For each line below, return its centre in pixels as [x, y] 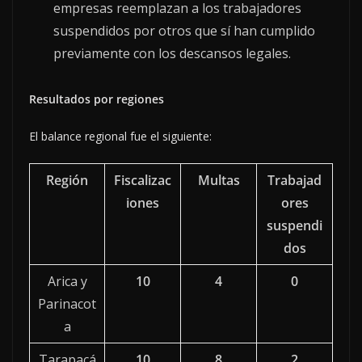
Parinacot [67, 303]
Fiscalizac [143, 180]
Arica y [67, 281]
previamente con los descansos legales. [172, 53]
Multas [219, 180]
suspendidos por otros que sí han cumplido [184, 30]
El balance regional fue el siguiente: [120, 136]
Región [67, 180]
